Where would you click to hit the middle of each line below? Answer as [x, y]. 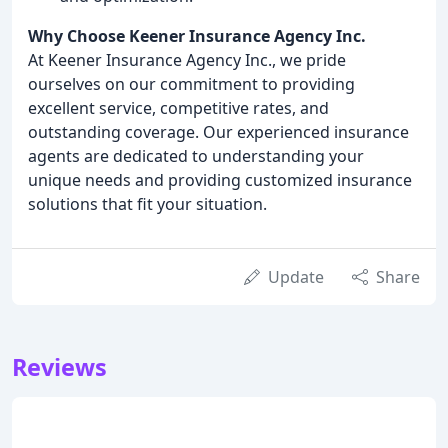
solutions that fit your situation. [147, 204]
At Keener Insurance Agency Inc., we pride [187, 60]
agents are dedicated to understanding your [196, 156]
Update [296, 277]
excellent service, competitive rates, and [178, 108]
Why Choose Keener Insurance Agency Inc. [197, 36]
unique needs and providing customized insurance [220, 180]
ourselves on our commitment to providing [191, 84]
